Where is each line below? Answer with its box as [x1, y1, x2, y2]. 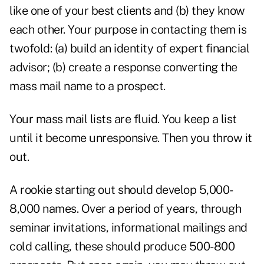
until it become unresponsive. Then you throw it [9, 131, 252, 146]
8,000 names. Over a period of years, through [9, 202, 241, 216]
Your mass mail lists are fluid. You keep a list [9, 112, 237, 127]
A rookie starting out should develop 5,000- [9, 183, 233, 197]
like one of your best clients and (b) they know [9, 4, 245, 18]
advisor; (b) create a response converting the [9, 60, 237, 75]
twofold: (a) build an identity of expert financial [9, 41, 249, 56]
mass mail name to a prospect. [9, 79, 166, 94]
